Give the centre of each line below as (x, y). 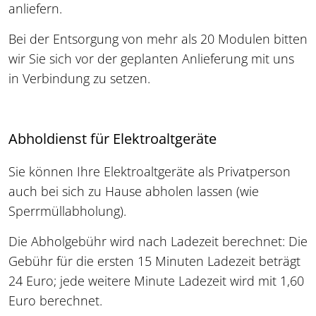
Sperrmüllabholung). (67, 211)
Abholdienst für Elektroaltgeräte (113, 139)
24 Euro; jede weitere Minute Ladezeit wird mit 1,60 (156, 281)
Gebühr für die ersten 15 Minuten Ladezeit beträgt (154, 261)
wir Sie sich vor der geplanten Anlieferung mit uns (151, 59)
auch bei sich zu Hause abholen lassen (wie (134, 192)
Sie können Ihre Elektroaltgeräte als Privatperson (150, 172)
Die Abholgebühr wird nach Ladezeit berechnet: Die (158, 242)
